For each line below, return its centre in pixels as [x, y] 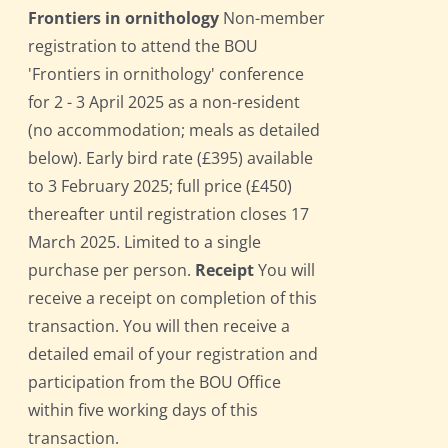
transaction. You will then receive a [159, 326]
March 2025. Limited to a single [145, 242]
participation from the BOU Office [155, 382]
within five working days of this [143, 410]
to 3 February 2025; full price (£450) [160, 186]
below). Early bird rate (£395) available [171, 158]
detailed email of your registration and [173, 354]
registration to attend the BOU [143, 46]
